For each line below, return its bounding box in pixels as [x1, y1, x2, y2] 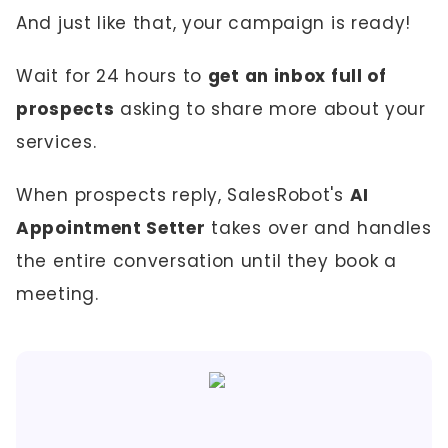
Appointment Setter [16, 216, 206, 240]
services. [16, 130, 102, 154]
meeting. [16, 282, 105, 306]
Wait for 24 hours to [16, 64, 208, 88]
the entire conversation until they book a [16, 249, 397, 273]
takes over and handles [205, 216, 432, 240]
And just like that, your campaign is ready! [16, 11, 417, 35]
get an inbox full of [207, 64, 387, 88]
